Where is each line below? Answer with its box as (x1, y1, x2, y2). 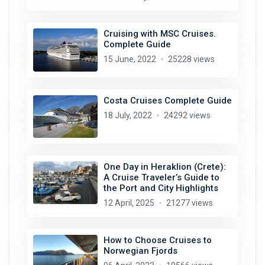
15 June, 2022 (103, 54, 156, 64)
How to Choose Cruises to (103, 235, 212, 245)
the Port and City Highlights (103, 183, 218, 193)
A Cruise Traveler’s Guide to (103, 172, 219, 183)
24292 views (163, 110, 211, 120)
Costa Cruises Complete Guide (103, 95, 232, 106)
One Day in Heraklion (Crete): (103, 161, 226, 172)
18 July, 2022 (103, 110, 152, 120)
